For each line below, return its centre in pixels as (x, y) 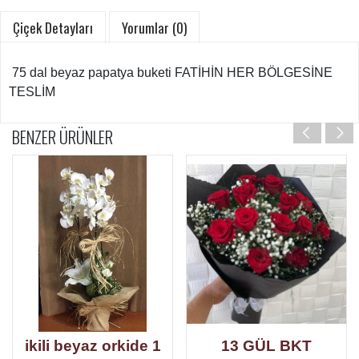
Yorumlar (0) (154, 28)
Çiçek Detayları (53, 28)
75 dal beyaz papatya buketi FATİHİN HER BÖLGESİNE (171, 73)
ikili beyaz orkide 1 (93, 346)
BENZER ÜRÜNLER (63, 137)
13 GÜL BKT (266, 346)
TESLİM (32, 92)
